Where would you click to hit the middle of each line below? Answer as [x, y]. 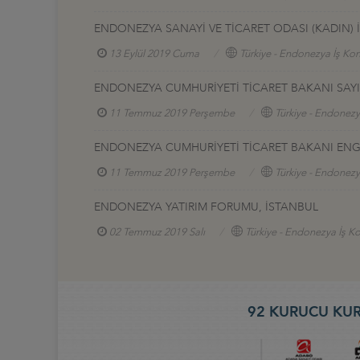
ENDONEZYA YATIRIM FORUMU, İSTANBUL [206, 207]
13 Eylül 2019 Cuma [154, 54]
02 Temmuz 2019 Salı [157, 232]
